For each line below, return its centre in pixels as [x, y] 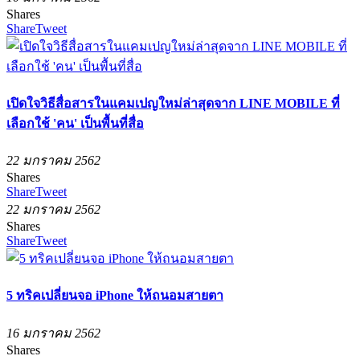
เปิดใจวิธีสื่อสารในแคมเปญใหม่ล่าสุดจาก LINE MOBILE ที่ [173, 103]
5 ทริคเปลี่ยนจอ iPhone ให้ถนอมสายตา [115, 296]
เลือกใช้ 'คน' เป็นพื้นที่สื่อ [75, 123]
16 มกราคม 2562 [53, 333]
